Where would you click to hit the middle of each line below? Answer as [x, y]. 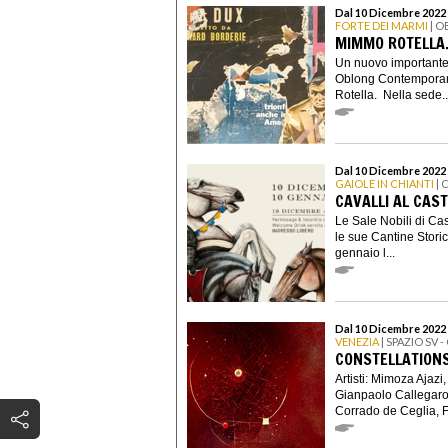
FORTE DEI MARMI [381, 26]
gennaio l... [365, 252]
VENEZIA [357, 342]
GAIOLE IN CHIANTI [384, 184]
